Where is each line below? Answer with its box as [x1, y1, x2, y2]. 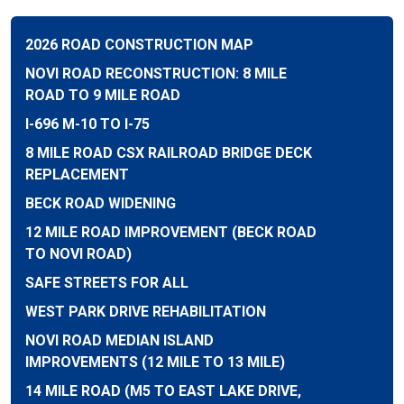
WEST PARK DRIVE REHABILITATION [25, 303, 266, 320]
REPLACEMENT [25, 166, 129, 183]
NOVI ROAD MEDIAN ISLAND [25, 332, 214, 349]
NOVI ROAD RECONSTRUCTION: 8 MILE [25, 65, 287, 82]
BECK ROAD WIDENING [25, 195, 176, 212]
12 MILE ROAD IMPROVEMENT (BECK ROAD [25, 224, 317, 241]
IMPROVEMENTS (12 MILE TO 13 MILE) [25, 353, 285, 371]
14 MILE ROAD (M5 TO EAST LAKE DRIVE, [25, 382, 301, 399]
